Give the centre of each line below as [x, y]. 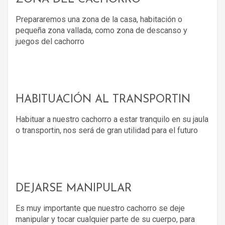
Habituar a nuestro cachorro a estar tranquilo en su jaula [112, 119]
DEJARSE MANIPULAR [74, 188]
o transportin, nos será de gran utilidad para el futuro [107, 130]
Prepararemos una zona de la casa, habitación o [99, 19]
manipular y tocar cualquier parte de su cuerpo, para [105, 219]
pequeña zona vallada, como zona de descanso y [101, 30]
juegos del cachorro [50, 41]
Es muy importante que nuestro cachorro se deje [100, 208]
